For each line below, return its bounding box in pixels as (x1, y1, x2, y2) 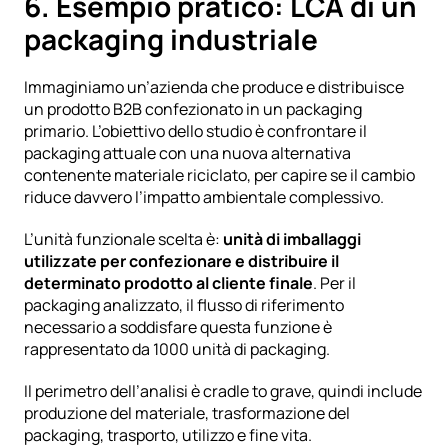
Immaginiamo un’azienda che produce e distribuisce (24, 75, 404, 98)
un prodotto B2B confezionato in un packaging (24, 97, 362, 120)
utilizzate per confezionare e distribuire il (24, 249, 339, 272)
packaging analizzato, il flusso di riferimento (24, 293, 344, 316)
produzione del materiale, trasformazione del (24, 401, 350, 424)
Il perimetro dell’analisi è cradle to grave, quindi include (24, 379, 422, 402)
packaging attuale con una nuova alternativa (24, 141, 351, 164)
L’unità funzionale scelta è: (24, 227, 223, 250)
